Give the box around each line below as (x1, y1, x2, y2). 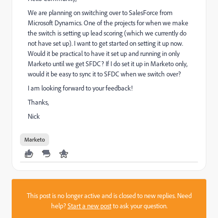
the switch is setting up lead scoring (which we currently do (28, 29, 186, 37)
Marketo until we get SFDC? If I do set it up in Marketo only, (28, 59, 187, 68)
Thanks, (28, 98, 49, 107)
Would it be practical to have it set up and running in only (28, 49, 180, 58)
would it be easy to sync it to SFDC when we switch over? (28, 70, 181, 78)
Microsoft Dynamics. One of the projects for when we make (28, 18, 188, 27)
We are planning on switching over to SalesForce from (28, 8, 173, 17)
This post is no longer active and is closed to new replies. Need (26, 191, 192, 200)
